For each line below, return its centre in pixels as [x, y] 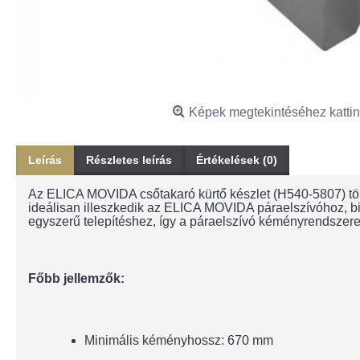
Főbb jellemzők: [76, 278]
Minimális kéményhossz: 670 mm [179, 340]
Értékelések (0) [237, 160]
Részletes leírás [129, 160]
